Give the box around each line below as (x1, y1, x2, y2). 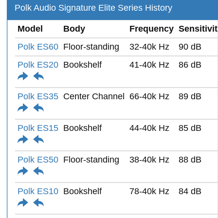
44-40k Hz (129, 123, 169, 133)
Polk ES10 (18, 186, 58, 196)
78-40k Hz (129, 186, 169, 196)
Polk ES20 (18, 59, 58, 70)
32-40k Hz (129, 41, 169, 52)
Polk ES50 (18, 154, 58, 164)
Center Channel (63, 91, 125, 101)
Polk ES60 (18, 41, 58, 52)
